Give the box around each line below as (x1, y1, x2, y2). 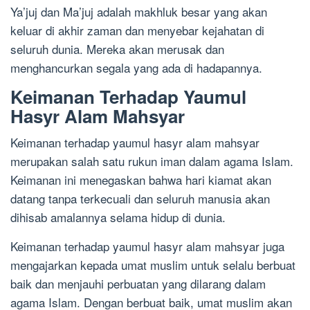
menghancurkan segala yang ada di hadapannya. (10, 59, 262, 77)
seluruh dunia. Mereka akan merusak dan (10, 40, 224, 58)
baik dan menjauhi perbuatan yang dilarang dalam (10, 275, 266, 293)
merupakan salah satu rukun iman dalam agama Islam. (10, 152, 293, 170)
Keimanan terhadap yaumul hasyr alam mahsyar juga (10, 237, 284, 255)
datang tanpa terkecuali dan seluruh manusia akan (10, 190, 270, 208)
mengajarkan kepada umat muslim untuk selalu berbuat (10, 256, 295, 274)
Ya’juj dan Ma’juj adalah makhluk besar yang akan (10, 3, 267, 21)
